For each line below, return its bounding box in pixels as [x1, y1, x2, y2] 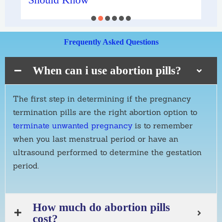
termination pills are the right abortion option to [13, 107, 197, 117]
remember [153, 120, 193, 131]
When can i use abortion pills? [33, 64, 181, 77]
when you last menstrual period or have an [13, 134, 178, 144]
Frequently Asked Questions [63, 37, 159, 47]
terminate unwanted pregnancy [13, 120, 132, 131]
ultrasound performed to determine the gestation [13, 147, 202, 158]
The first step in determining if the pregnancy [13, 94, 191, 104]
